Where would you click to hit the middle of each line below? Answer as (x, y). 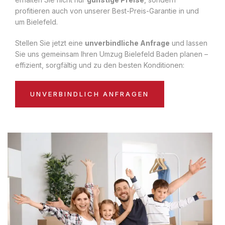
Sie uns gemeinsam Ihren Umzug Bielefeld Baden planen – (111, 54)
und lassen (189, 43)
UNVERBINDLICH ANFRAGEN (90, 94)
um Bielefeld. (36, 22)
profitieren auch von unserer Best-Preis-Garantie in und (107, 11)
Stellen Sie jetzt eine (50, 43)
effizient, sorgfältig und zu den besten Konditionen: (100, 65)
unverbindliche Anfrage (127, 43)
